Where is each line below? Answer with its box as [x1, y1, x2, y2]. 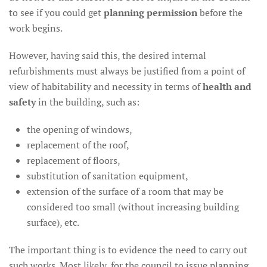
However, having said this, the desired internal [9, 49, 206, 62]
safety [9, 95, 36, 108]
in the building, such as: [36, 95, 139, 108]
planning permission [104, 6, 197, 19]
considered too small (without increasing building [27, 200, 239, 213]
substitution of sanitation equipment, [27, 169, 188, 182]
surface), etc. [27, 216, 79, 229]
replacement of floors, [27, 154, 120, 167]
